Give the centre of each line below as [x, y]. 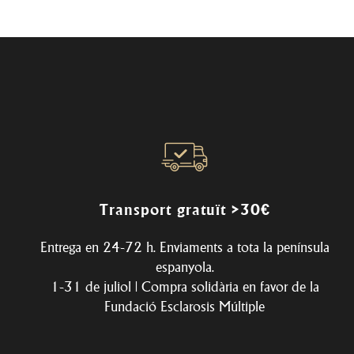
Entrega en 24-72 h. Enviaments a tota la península [185, 247]
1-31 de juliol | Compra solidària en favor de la [185, 286]
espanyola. [185, 266]
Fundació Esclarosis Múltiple [185, 306]
